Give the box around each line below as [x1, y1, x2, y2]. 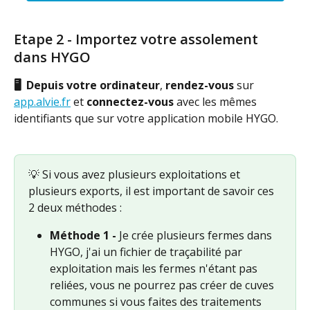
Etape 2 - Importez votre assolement [14, 29, 262, 48]
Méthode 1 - [50, 228, 116, 244]
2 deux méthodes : [28, 200, 125, 216]
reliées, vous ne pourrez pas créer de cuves [50, 277, 277, 293]
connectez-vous [86, 93, 176, 109]
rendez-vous [165, 77, 234, 93]
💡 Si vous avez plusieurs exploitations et [28, 167, 243, 183]
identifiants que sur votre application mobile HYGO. [14, 110, 278, 126]
